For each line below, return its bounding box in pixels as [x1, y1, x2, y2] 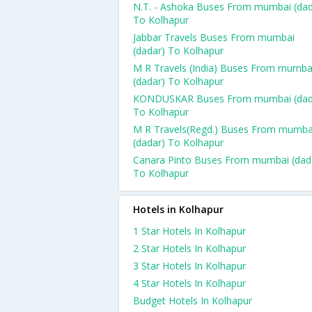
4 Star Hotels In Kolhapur [133, 276, 246, 290]
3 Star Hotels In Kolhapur [133, 259, 246, 272]
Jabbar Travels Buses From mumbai [133, 31, 295, 44]
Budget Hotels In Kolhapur [133, 294, 252, 307]
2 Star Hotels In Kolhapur [133, 242, 246, 255]
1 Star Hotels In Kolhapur [133, 224, 246, 237]
